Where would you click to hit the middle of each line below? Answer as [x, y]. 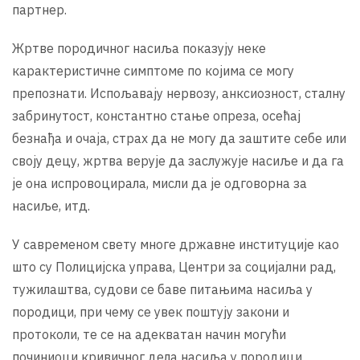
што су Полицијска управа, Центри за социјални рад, [174, 266]
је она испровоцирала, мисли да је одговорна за [160, 183]
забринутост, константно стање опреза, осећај [156, 115]
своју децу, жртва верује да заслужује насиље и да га [178, 160]
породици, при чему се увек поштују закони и [151, 311]
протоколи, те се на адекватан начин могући [149, 334]
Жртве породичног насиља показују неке [139, 48]
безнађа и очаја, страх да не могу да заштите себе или [179, 138]
